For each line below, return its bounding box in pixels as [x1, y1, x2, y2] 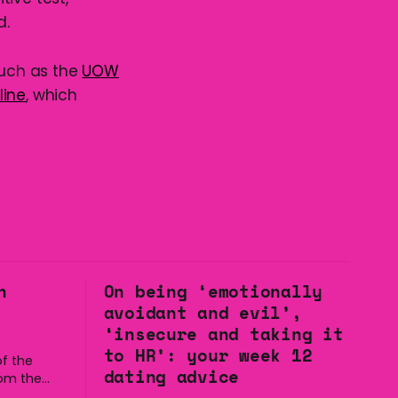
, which [26, 84, 77, 106]
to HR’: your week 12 [103, 343, 313, 368]
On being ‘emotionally [103, 279, 323, 304]
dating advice [103, 364, 240, 389]
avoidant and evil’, [103, 300, 302, 325]
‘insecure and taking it [103, 322, 344, 346]
